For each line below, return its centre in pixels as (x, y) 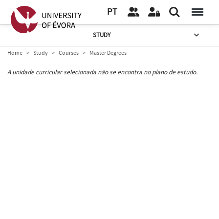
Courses (69, 53)
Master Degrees (108, 53)
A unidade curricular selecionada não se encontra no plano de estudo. (102, 72)
